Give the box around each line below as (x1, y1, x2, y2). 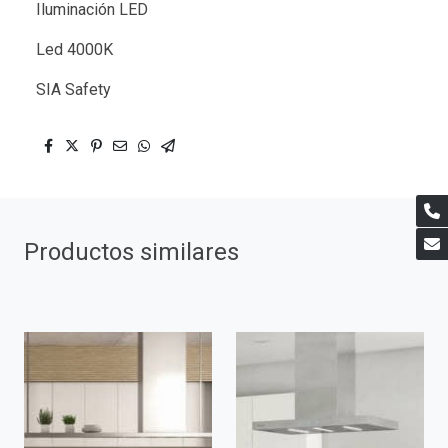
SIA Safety (36, 80, 111, 100)
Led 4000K (36, 40, 113, 60)
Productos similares (24, 238, 239, 267)
